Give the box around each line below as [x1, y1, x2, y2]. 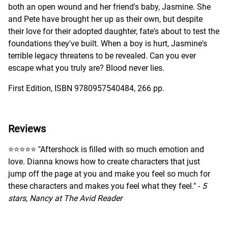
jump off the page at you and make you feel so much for [8, 169, 210, 179]
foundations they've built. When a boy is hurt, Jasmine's [8, 39, 207, 49]
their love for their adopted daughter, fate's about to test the [8, 26, 219, 37]
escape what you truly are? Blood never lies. [8, 63, 164, 73]
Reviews [8, 123, 46, 135]
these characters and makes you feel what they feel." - [8, 181, 202, 191]
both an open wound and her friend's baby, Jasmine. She [8, 2, 211, 12]
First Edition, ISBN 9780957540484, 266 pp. [8, 83, 164, 94]
